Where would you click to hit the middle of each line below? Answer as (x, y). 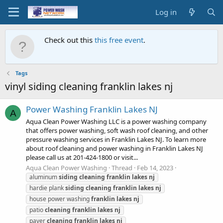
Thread (122, 167)
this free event (119, 40)
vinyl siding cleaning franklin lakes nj (89, 86)
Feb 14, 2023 (155, 167)
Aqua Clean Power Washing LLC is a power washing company (116, 121)
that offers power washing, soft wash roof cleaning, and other (117, 130)
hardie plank (47, 188)
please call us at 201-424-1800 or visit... (82, 157)
